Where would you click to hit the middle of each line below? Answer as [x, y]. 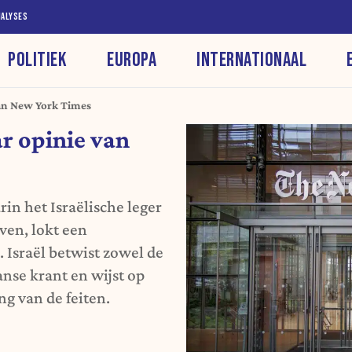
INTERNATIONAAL [252, 60]
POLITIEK [38, 60]
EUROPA [132, 60]
